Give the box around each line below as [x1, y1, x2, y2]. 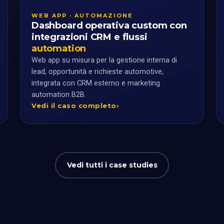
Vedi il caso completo [31, 101, 116, 109]
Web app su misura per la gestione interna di [31, 55, 177, 64]
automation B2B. [31, 90, 86, 99]
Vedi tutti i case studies [66, 160, 157, 170]
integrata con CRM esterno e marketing [31, 78, 160, 87]
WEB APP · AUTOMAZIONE [31, 11, 133, 19]
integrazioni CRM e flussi [31, 31, 147, 42]
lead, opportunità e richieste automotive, [31, 67, 163, 76]
